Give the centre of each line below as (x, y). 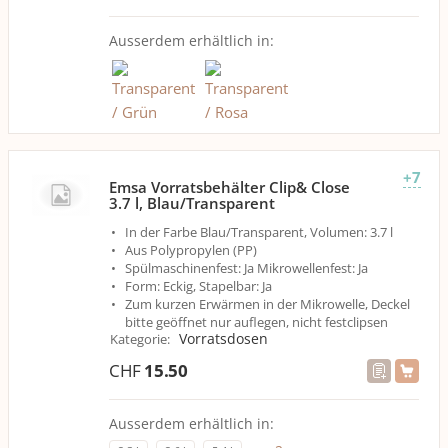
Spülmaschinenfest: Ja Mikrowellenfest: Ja (246, 268)
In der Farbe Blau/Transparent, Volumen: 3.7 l (259, 232)
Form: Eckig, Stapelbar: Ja (198, 286)
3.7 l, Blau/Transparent (192, 203)
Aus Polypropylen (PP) (191, 250)
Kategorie (138, 339)
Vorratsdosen (223, 338)
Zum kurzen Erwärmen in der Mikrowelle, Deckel (267, 304)
